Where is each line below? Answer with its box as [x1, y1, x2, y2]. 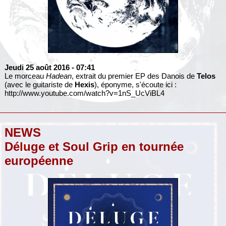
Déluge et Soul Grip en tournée [4, 140, 184, 154]
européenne [4, 154, 73, 168]
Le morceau [4, 72, 46, 81]
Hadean [45, 72, 72, 81]
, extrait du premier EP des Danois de [71, 72, 197, 81]
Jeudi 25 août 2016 [4, 63, 70, 72]
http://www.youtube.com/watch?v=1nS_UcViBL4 [4, 89, 164, 98]
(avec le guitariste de [4, 80, 75, 89]
